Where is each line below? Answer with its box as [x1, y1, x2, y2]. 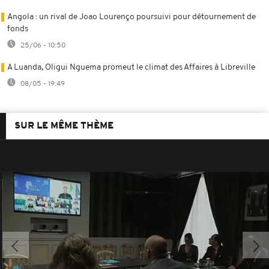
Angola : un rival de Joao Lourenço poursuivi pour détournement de [7, 12, 256, 22]
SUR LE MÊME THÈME [14, 121, 113, 131]
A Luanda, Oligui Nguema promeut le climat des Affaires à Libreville [7, 62, 255, 72]
